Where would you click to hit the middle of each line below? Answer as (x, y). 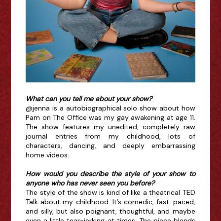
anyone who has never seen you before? (90, 183)
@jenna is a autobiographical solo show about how (110, 108)
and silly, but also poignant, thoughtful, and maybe (110, 211)
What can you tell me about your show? (89, 99)
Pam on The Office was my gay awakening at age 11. (110, 118)
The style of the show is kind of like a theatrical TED (110, 193)
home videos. (49, 155)
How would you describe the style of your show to (110, 174)
